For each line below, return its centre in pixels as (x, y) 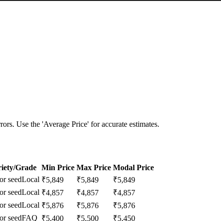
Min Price (58, 167)
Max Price (94, 167)
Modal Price (133, 167)
